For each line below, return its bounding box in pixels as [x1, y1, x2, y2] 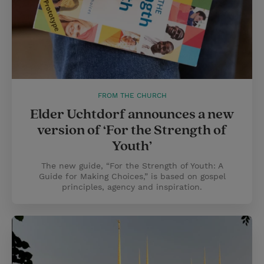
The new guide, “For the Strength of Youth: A [41, 161, 223, 170]
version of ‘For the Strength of [37, 121, 227, 139]
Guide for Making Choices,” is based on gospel [38, 171, 226, 181]
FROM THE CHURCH [97, 91, 167, 100]
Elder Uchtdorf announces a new [30, 105, 234, 123]
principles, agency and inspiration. [62, 182, 202, 192]
